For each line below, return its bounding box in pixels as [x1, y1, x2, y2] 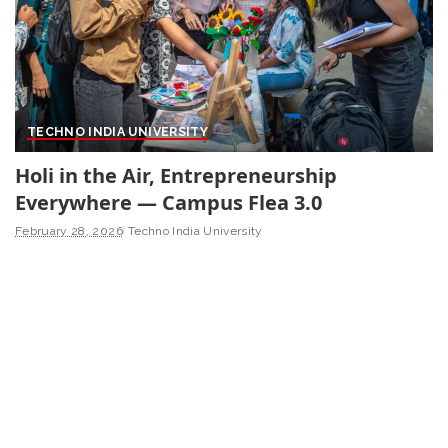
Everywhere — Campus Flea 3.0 [15, 189, 322, 217]
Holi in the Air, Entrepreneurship [15, 162, 337, 190]
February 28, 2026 [15, 224, 123, 239]
